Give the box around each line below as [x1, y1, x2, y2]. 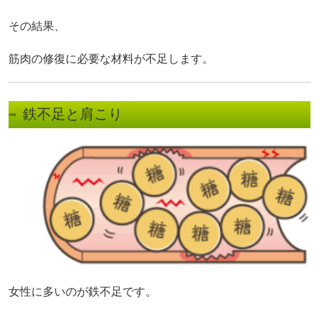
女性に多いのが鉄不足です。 [9, 286, 157, 298]
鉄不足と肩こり [23, 106, 122, 122]
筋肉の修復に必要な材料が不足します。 [9, 53, 214, 66]
